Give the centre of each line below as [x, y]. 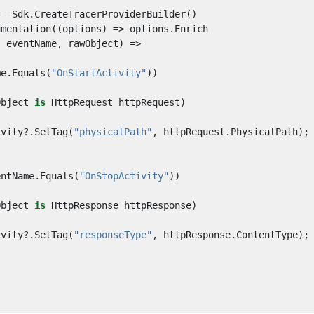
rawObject [93, 43]
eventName [32, 43]
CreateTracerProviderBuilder [110, 14]
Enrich [191, 29]
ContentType [267, 235]
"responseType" [113, 235]
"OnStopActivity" [124, 176]
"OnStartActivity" [99, 73]
